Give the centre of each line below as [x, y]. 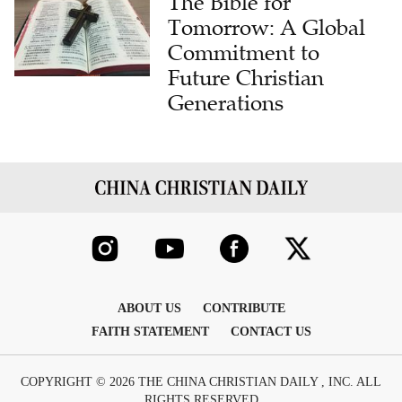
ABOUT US [149, 308]
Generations [226, 103]
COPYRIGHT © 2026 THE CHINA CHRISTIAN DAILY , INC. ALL [201, 381]
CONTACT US [271, 331]
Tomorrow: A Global [267, 28]
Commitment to [244, 53]
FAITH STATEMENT [150, 331]
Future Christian [246, 78]
